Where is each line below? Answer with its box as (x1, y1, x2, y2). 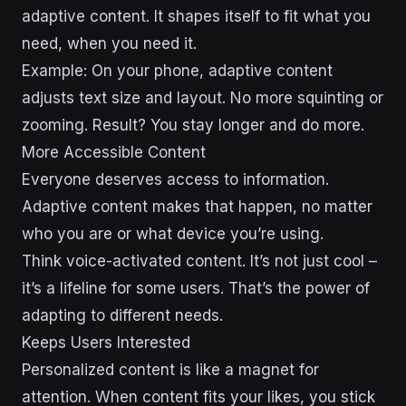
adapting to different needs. (22, 305, 223, 324)
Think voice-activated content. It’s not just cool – (22, 251, 377, 270)
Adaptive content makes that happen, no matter (22, 197, 372, 216)
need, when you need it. (22, 34, 197, 53)
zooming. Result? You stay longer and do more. (22, 115, 364, 134)
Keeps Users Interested (22, 333, 190, 352)
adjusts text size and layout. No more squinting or (22, 88, 383, 107)
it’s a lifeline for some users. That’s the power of (22, 278, 370, 297)
